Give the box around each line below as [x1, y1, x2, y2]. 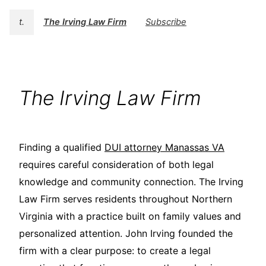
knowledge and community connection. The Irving [19, 176, 243, 188]
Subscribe [145, 17, 186, 28]
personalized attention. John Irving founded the [19, 227, 233, 240]
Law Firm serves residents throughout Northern [19, 193, 232, 205]
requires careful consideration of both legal [19, 159, 214, 171]
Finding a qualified [19, 141, 104, 154]
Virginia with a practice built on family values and [19, 210, 241, 223]
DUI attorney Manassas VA [104, 141, 224, 154]
